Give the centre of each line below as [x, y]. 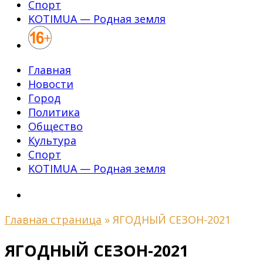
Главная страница [53, 220]
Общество [55, 126]
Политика [54, 112]
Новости [51, 84]
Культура [52, 140]
